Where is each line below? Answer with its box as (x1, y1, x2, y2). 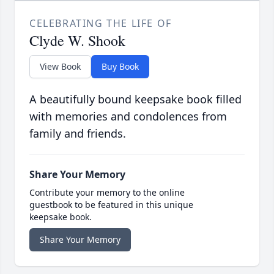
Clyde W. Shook (29, 31, 125, 51)
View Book (40, 61, 81, 73)
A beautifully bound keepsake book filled (29, 92, 242, 107)
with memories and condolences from (29, 109, 227, 124)
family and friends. (29, 126, 126, 141)
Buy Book (102, 61, 139, 73)
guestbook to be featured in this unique (29, 199, 193, 211)
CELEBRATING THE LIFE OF (29, 17, 172, 31)
